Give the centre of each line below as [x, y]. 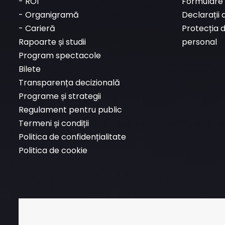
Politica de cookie [53, 151]
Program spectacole [60, 56]
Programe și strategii [60, 96]
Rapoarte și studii [52, 42]
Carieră [40, 29]
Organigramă [52, 15]
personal [199, 42]
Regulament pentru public [70, 110]
